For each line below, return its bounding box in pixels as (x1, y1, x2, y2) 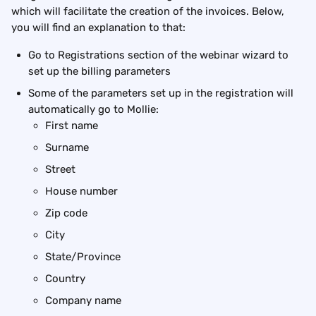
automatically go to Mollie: (28, 103, 159, 116)
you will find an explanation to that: (11, 21, 186, 35)
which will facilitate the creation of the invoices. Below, (11, 5, 287, 18)
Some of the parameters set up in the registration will (28, 87, 296, 100)
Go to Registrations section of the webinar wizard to (28, 49, 291, 62)
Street (45, 163, 75, 176)
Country (45, 272, 85, 286)
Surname (45, 141, 89, 154)
